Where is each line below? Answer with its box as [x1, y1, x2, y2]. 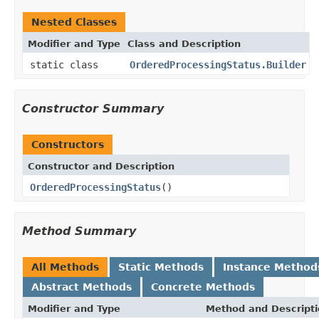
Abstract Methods [31, 281, 132, 293]
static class [30, 58, 104, 70]
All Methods [31, 261, 99, 273]
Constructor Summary [22, 101, 164, 115]
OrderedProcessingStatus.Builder [130, 58, 306, 70]
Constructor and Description [28, 160, 174, 172]
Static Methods [118, 261, 204, 273]
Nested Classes [31, 16, 117, 28]
